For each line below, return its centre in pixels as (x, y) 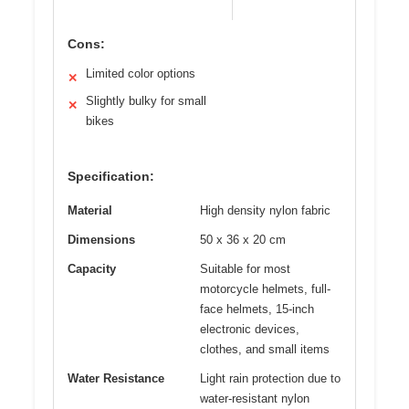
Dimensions (101, 239)
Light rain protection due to (270, 378)
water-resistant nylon (255, 398)
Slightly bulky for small (146, 100)
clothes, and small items (265, 349)
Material (90, 210)
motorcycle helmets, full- (265, 288)
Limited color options (141, 73)
